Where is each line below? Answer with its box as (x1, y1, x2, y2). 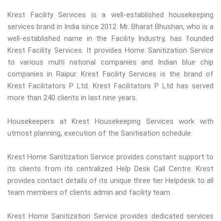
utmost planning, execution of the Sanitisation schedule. (7, 129, 192, 138)
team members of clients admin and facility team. (7, 188, 172, 197)
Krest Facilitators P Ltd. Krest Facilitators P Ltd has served (7, 81, 214, 91)
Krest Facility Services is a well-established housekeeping (7, 10, 214, 20)
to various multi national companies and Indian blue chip (7, 58, 214, 67)
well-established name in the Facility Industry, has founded (7, 34, 214, 43)
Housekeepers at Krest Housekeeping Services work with (7, 117, 214, 126)
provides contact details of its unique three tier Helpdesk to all (7, 176, 214, 185)
